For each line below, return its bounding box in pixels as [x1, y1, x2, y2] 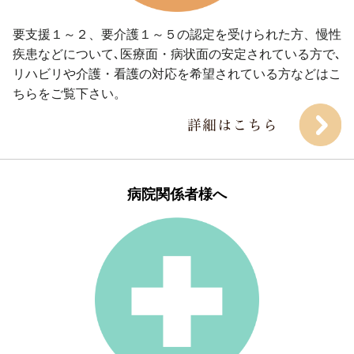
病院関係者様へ [127, 186, 227, 202]
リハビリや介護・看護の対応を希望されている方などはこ [13, 66, 341, 81]
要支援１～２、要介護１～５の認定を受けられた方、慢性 [13, 27, 341, 41]
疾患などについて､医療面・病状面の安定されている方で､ [13, 47, 341, 61]
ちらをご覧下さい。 [13, 86, 126, 100]
